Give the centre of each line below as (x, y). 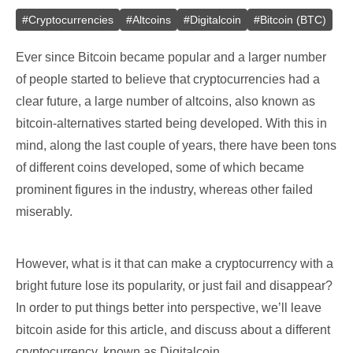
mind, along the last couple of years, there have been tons (176, 145)
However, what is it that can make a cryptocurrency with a (175, 264)
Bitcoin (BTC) (293, 20)
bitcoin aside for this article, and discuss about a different (173, 330)
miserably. (44, 212)
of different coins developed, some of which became (160, 167)
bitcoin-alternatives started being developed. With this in (171, 123)
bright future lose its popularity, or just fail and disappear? (174, 286)
